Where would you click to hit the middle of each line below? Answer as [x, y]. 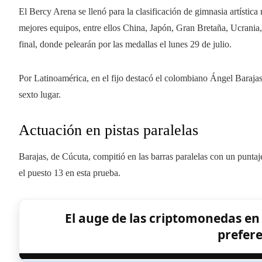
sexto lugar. [40, 94]
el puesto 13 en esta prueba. [70, 173]
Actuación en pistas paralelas [108, 130]
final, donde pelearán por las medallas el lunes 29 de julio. [125, 44]
